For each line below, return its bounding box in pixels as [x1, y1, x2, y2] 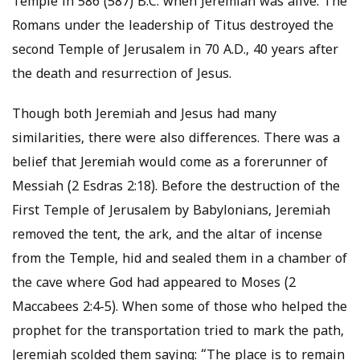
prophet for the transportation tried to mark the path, [12, 324, 344, 341]
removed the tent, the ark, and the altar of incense [12, 227, 322, 244]
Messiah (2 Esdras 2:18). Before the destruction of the [12, 179, 340, 196]
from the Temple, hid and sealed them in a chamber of [12, 252, 347, 268]
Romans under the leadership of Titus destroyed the [12, 18, 333, 35]
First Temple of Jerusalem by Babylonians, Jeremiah [12, 203, 330, 220]
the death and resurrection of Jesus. [12, 67, 231, 84]
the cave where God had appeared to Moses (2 [12, 276, 296, 292]
